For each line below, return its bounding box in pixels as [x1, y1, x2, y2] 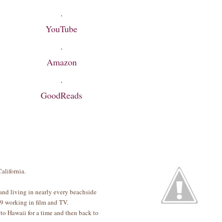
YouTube [46, 23, 77, 35]
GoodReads [41, 89, 82, 101]
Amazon [46, 56, 77, 68]
